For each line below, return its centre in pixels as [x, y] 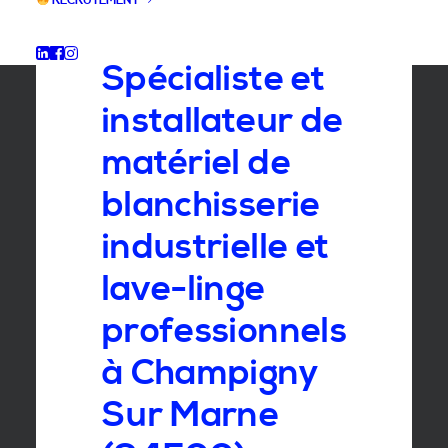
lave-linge [184, 289]
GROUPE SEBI [197, 24]
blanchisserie [211, 205]
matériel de [196, 163]
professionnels [224, 331]
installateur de [223, 121]
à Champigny [210, 373]
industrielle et [216, 247]
